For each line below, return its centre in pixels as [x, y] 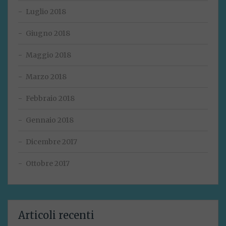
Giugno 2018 [48, 34]
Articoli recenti [56, 215]
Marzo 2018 [46, 77]
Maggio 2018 [48, 55]
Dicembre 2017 [51, 142]
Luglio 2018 [46, 12]
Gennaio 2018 [50, 120]
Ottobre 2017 [48, 164]
